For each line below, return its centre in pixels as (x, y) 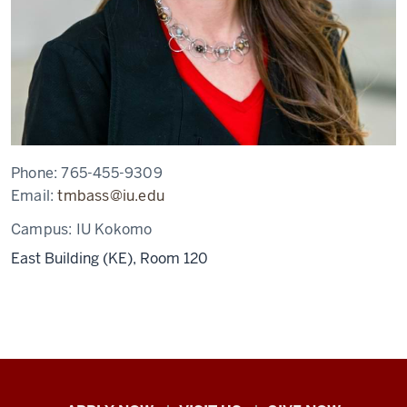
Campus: (44, 229)
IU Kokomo (114, 229)
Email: (35, 196)
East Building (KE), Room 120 (109, 258)
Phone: (36, 173)
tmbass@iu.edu (111, 196)
